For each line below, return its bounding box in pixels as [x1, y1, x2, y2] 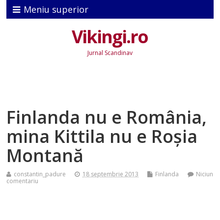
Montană [6, 143, 84, 168]
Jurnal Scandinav [87, 49, 133, 57]
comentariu [6, 177, 39, 186]
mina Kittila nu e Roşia [6, 124, 198, 149]
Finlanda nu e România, [6, 105, 207, 130]
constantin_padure [14, 170, 66, 179]
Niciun [196, 170, 214, 179]
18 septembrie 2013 [82, 170, 139, 179]
